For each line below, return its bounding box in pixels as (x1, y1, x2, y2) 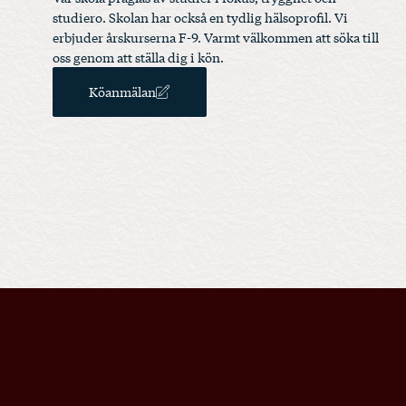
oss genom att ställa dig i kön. (53, 47, 224, 66)
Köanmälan (89, 82, 156, 101)
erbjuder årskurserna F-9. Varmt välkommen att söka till (53, 27, 379, 46)
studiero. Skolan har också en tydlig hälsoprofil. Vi (53, 7, 348, 26)
